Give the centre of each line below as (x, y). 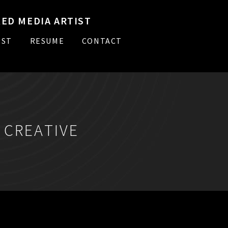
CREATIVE (41, 130)
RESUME (47, 40)
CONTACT (102, 40)
